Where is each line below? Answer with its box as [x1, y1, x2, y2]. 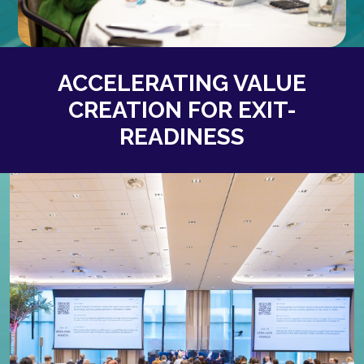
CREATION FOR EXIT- [67, 96, 297, 123]
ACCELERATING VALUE [58, 69, 306, 97]
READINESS [119, 123, 245, 150]
